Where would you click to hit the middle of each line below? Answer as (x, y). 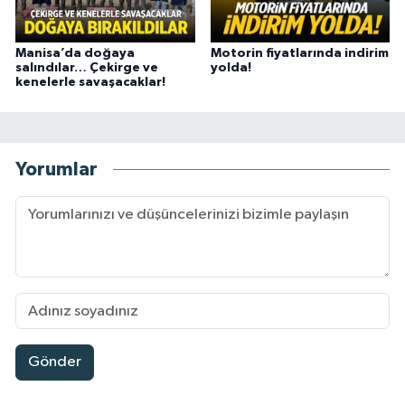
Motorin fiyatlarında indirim (299, 53)
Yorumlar (57, 170)
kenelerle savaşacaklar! (90, 82)
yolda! (231, 67)
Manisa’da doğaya (75, 53)
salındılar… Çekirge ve (87, 67)
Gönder (54, 363)
